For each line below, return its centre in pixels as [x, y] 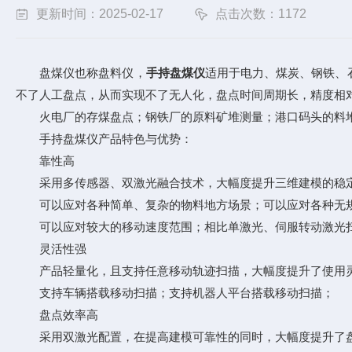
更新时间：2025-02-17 [100, 14]
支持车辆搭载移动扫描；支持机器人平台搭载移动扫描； [175, 293]
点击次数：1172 [261, 14]
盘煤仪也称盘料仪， [81, 73]
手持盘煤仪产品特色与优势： [104, 139]
